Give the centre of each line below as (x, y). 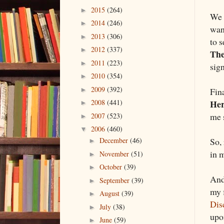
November (115, 153)
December (114, 140)
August (110, 193)
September (115, 180)
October (111, 167)
